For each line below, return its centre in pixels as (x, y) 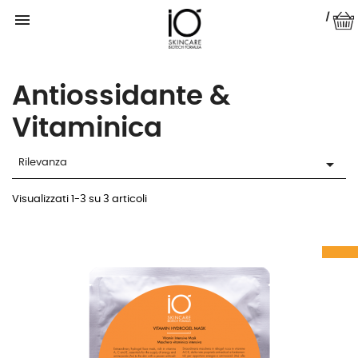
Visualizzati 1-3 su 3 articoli (80, 199)
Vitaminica (87, 129)
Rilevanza (43, 163)
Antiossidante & (121, 97)
